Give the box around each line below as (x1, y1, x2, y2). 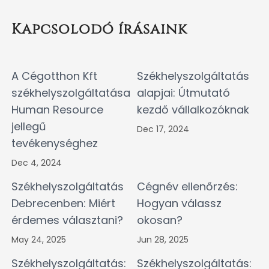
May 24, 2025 (11, 234, 66, 246)
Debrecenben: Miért (11, 196, 115, 211)
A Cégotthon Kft (11, 68, 97, 84)
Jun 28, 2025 (137, 234, 189, 246)
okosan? (137, 213, 183, 228)
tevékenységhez (11, 136, 98, 151)
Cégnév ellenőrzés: (137, 179, 238, 195)
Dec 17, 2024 (137, 123, 189, 136)
